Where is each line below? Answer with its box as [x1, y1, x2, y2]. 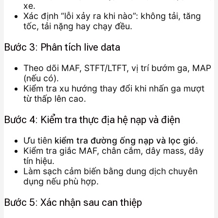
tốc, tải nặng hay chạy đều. [23, 21, 132, 32]
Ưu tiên [23, 135, 54, 146]
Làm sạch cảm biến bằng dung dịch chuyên [23, 166, 198, 177]
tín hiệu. [23, 156, 54, 166]
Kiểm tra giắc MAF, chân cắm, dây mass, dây [23, 145, 204, 156]
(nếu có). [23, 73, 59, 84]
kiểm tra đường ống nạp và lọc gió [54, 135, 196, 146]
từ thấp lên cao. [23, 93, 86, 104]
